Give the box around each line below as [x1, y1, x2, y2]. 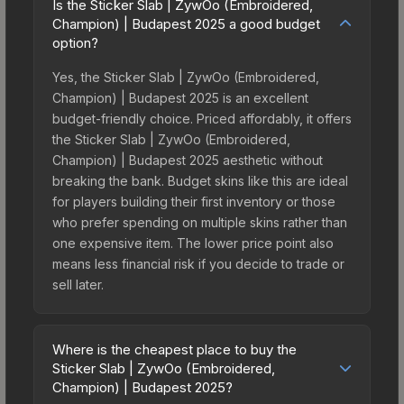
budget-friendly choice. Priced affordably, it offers [52, 110, 352, 126]
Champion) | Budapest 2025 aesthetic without [52, 151, 323, 168]
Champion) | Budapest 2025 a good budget [52, 14, 320, 32]
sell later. [52, 276, 104, 292]
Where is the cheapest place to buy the [52, 340, 297, 358]
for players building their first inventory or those [52, 193, 335, 209]
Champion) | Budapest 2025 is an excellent [52, 89, 308, 106]
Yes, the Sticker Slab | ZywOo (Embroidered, [52, 69, 319, 85]
